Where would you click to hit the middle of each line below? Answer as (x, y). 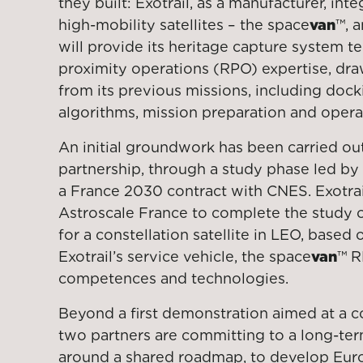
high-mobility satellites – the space (184, 25)
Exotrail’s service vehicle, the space (185, 256)
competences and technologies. (173, 278)
